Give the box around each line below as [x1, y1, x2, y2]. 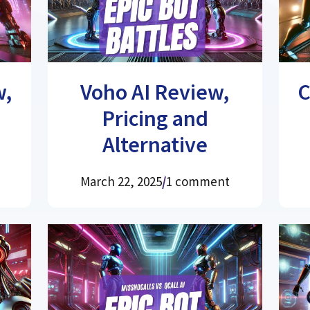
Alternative [102, 130, 208, 158]
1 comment [165, 172, 230, 190]
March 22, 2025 [80, 172, 162, 190]
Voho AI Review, [80, 77, 230, 106]
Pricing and [101, 104, 208, 132]
